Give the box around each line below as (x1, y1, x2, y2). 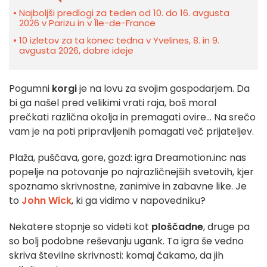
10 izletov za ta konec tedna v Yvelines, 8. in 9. (19, 33, 219, 46)
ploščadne (151, 219, 203, 234)
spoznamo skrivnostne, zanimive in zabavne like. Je (9, 179, 247, 193)
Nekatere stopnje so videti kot (9, 219, 151, 234)
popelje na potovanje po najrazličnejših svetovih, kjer (9, 164, 254, 179)
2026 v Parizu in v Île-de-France (19, 16, 156, 29)
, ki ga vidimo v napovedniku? (72, 193, 206, 207)
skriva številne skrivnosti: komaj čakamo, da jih (9, 248, 223, 262)
